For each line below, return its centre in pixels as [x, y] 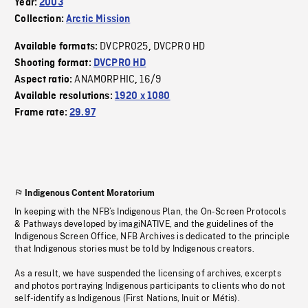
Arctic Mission [98, 20]
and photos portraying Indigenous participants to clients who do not [150, 286]
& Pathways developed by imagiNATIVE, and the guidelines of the [144, 224]
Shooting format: [54, 64]
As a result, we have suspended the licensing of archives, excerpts [148, 274]
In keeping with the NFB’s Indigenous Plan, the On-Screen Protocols [150, 212]
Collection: [41, 20]
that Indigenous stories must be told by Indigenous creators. [134, 249]
